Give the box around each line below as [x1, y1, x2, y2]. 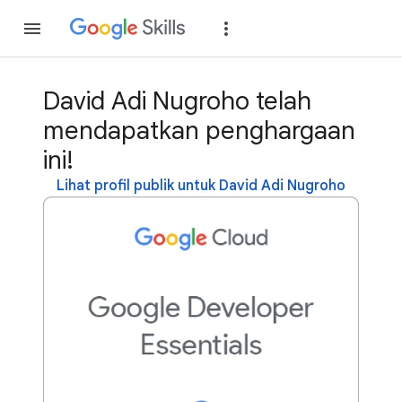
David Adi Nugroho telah [43, 85, 311, 117]
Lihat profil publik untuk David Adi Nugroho [57, 177, 345, 195]
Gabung [262, 20, 310, 37]
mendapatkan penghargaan [43, 115, 355, 146]
